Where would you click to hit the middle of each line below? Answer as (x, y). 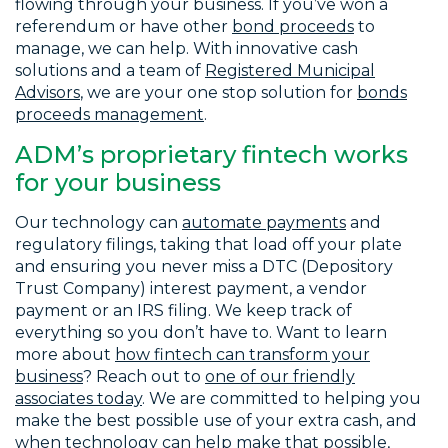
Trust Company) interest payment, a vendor (191, 289)
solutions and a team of (110, 71)
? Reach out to (144, 377)
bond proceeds (293, 27)
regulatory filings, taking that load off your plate (208, 245)
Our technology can (98, 223)
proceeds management (109, 115)
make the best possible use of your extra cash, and (216, 421)
